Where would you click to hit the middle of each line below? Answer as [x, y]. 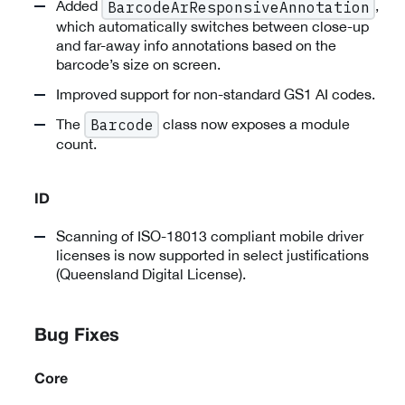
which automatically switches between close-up [212, 26]
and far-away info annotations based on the [196, 45]
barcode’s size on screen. [138, 64]
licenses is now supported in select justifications [212, 254]
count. [76, 143]
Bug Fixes [77, 336]
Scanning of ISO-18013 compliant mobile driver [210, 235]
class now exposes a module [255, 123]
